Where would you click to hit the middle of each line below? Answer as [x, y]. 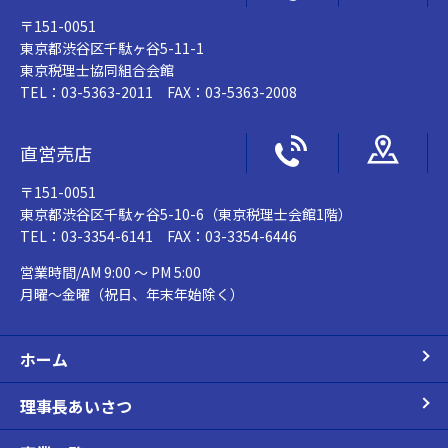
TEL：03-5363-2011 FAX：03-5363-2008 [158, 91]
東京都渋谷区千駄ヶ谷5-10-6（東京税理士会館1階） [186, 213]
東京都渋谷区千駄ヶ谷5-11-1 [112, 47]
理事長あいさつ [76, 405]
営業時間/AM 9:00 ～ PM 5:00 [110, 271]
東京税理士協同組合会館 [97, 69]
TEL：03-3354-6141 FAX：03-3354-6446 [158, 235]
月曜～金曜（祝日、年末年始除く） [132, 293]
